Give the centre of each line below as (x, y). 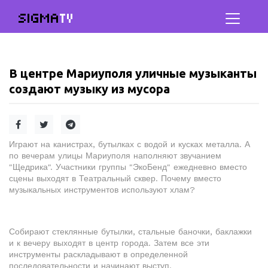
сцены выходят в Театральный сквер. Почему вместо (115, 178)
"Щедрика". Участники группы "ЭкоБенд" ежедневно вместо (128, 167)
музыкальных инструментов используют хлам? (102, 190)
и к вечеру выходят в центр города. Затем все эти (109, 243)
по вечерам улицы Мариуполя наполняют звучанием (115, 156)
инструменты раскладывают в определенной (98, 254)
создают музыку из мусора (89, 89)
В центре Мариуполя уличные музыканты (133, 73)
